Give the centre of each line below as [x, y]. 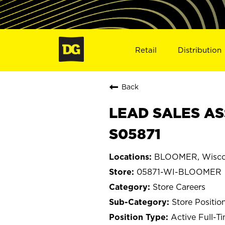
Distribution [200, 50]
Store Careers [179, 187]
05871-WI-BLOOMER [179, 172]
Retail [146, 50]
